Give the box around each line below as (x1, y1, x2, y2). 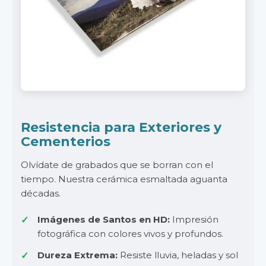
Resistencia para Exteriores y (21, 119, 221, 135)
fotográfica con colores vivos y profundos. (37, 228, 223, 239)
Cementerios (21, 134, 110, 150)
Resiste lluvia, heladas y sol (118, 249, 238, 261)
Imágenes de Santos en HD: (37, 214, 170, 225)
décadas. (21, 188, 61, 199)
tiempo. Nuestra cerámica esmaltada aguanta (21, 173, 227, 185)
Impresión (170, 214, 218, 225)
